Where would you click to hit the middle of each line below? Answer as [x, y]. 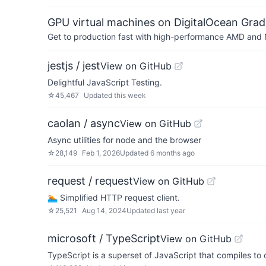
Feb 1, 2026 [101, 153]
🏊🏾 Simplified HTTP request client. [114, 197]
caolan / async [84, 123]
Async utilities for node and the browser [124, 140]
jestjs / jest [74, 66]
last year [171, 210]
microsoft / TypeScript [104, 238]
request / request [90, 181]
